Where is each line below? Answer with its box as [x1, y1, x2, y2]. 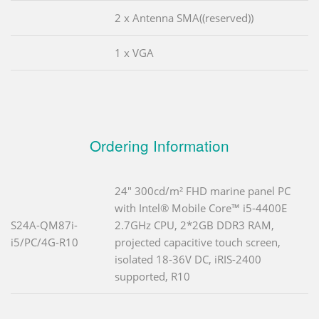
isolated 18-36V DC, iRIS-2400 [115, 251, 261, 266]
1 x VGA [115, 45, 154, 60]
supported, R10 [115, 268, 190, 283]
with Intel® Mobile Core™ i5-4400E [115, 200, 287, 215]
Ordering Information [90, 134, 229, 156]
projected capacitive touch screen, [115, 234, 281, 249]
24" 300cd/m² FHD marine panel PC [115, 183, 291, 198]
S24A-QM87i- [11, 217, 78, 232]
